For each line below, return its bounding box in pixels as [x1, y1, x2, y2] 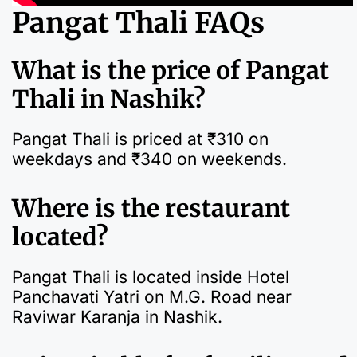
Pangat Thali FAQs [12, 5, 265, 41]
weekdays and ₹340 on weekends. [12, 148, 287, 169]
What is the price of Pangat [12, 54, 329, 85]
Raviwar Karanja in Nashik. [12, 307, 222, 328]
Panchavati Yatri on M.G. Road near [12, 287, 292, 308]
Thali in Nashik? [12, 83, 206, 114]
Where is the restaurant [12, 193, 290, 224]
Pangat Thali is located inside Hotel [12, 267, 289, 288]
